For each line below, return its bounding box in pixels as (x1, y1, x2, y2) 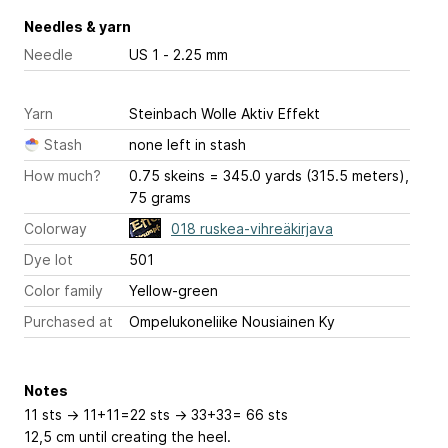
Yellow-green (129, 282, 218, 300)
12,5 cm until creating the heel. (24, 428, 235, 446)
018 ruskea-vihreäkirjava (171, 220, 333, 238)
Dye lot (24, 251, 73, 269)
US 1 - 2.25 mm (163, 46, 228, 64)
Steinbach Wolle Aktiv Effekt (129, 105, 320, 123)
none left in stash (129, 136, 246, 154)
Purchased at (24, 313, 113, 331)
